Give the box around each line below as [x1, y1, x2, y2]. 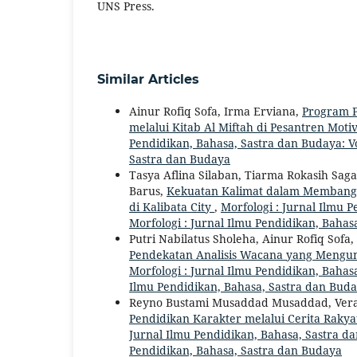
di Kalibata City [129, 198, 214, 214]
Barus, [129, 182, 167, 198]
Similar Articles [97, 71, 199, 87]
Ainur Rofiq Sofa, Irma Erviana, [129, 103, 302, 119]
